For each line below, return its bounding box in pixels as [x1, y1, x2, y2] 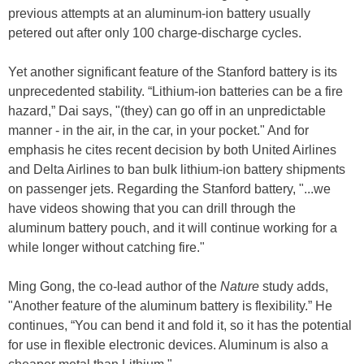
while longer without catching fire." [8, 240, 205, 255]
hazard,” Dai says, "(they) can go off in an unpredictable [8, 104, 326, 119]
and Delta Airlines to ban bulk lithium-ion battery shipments [8, 162, 345, 177]
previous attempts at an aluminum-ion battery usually [8, 6, 310, 21]
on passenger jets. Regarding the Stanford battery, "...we [8, 182, 331, 197]
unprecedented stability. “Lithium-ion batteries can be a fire [8, 84, 343, 99]
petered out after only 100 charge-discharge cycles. [8, 26, 301, 41]
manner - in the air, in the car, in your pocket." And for [8, 123, 309, 138]
